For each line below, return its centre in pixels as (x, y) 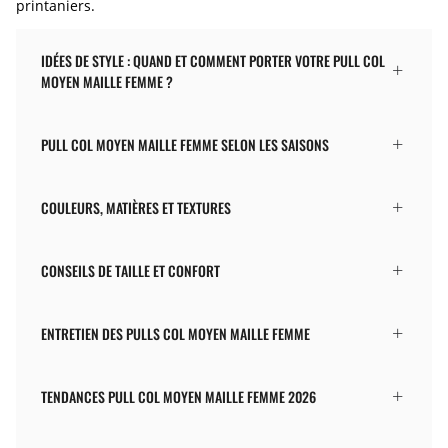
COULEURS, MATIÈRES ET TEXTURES (136, 208)
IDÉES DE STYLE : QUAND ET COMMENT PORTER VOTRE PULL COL (213, 61)
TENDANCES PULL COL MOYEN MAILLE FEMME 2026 (178, 397)
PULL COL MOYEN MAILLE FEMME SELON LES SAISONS (185, 145)
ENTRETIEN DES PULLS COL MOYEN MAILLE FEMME (175, 334)
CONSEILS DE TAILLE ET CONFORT (130, 271)
